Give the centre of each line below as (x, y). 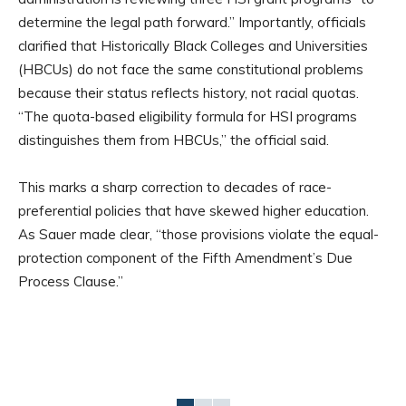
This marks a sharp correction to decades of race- (175, 188)
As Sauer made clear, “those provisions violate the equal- (198, 235)
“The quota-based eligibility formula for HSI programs (188, 117)
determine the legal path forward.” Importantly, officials (192, 23)
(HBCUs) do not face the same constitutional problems (191, 70)
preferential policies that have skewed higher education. (193, 211)
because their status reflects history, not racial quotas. (188, 93)
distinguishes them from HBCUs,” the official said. (174, 140)
